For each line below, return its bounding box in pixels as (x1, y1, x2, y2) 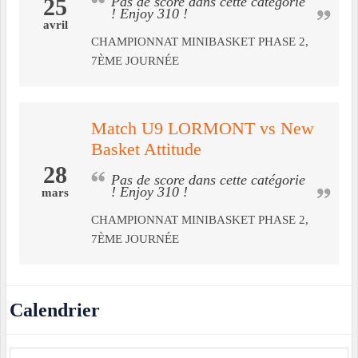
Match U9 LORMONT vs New (91, 119, 314, 139)
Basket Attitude (91, 140, 201, 160)
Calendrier (10, 300, 100, 321)
